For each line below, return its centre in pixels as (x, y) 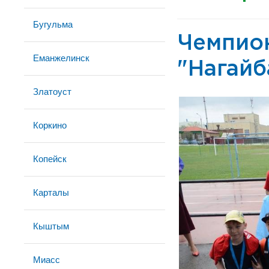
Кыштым (51, 226)
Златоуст (52, 92)
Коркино (50, 125)
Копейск (50, 159)
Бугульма (53, 24)
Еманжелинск (61, 58)
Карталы (51, 192)
